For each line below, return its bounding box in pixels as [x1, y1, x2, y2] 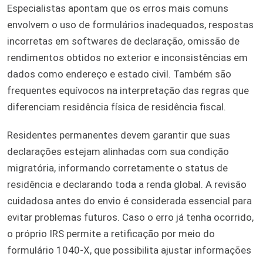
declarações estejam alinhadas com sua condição [7, 146, 229, 158]
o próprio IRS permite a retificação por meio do [7, 228, 215, 240]
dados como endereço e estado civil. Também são [7, 68, 231, 80]
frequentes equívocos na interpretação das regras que [7, 85, 249, 97]
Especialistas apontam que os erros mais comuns [7, 2, 228, 15]
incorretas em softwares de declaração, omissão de [7, 35, 240, 48]
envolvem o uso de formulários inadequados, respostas [7, 19, 254, 31]
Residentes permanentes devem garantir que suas [7, 129, 230, 141]
